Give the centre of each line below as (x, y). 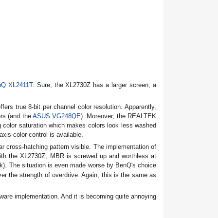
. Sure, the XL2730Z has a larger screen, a (94, 85)
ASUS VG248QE (57, 116)
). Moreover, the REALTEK (119, 116)
